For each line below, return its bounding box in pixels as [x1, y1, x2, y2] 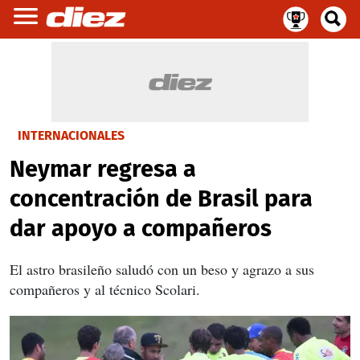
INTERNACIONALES [18, 128, 125, 143]
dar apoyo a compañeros [10, 215, 272, 243]
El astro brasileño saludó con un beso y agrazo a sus [10, 260, 314, 279]
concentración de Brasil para [10, 185, 313, 213]
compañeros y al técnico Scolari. [10, 280, 200, 299]
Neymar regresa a [10, 155, 196, 183]
